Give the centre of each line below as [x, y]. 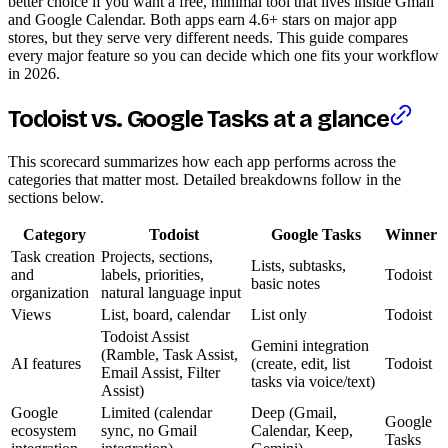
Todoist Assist [145, 336]
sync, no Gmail [149, 430]
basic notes [285, 283]
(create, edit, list [300, 363]
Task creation [53, 256]
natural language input [171, 292]
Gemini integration [310, 345]
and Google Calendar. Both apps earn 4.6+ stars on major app [202, 19]
